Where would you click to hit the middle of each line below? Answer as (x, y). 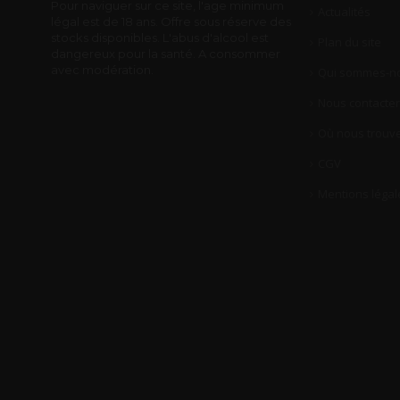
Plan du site (350, 42)
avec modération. (102, 70)
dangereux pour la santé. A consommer (166, 54)
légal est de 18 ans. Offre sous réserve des (171, 21)
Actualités (344, 12)
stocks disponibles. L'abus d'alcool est (160, 37)
